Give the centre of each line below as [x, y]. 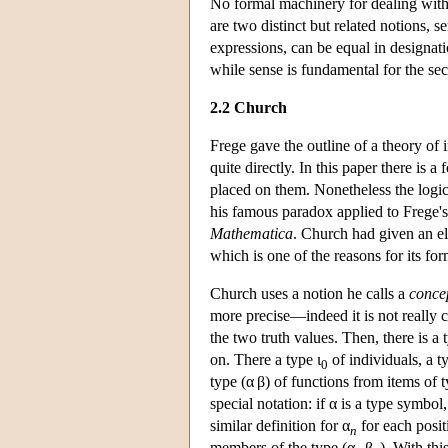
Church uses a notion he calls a [309, 293]
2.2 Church [248, 107]
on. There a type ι [265, 359]
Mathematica [251, 233]
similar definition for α [280, 425]
